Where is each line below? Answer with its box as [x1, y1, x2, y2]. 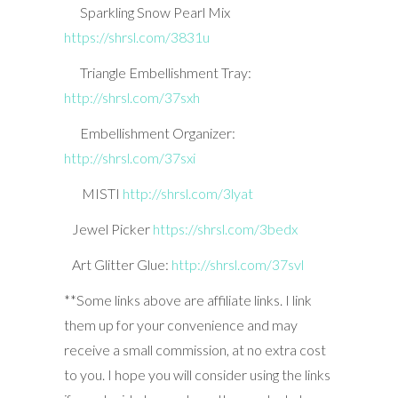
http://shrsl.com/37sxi [63, 148, 195, 166]
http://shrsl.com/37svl [171, 255, 304, 273]
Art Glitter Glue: [71, 255, 171, 273]
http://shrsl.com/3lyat [122, 184, 253, 202]
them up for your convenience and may [63, 315, 298, 333]
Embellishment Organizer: [79, 123, 235, 141]
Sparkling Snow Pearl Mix [63, 3, 230, 20]
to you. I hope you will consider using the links [63, 365, 330, 383]
